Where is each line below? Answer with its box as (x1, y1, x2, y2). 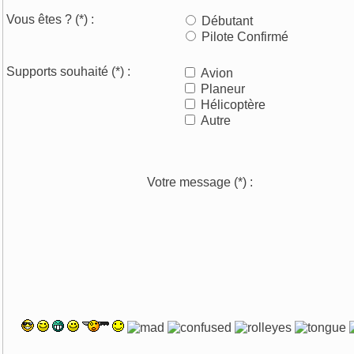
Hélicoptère (198, 98, 266, 111)
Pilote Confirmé (198, 30, 289, 43)
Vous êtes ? (6, 13, 76, 26)
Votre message (146, 175, 234, 189)
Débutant (198, 14, 254, 28)
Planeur (198, 82, 246, 96)
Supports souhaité (6, 65, 112, 78)
